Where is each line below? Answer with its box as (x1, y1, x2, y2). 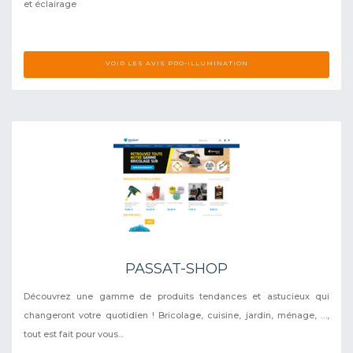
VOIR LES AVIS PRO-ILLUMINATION (105, 58, 248, 67)
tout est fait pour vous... (24, 328, 123, 340)
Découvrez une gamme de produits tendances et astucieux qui (24, 290, 329, 302)
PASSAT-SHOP (125, 259, 228, 277)
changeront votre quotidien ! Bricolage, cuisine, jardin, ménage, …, (24, 309, 329, 321)
